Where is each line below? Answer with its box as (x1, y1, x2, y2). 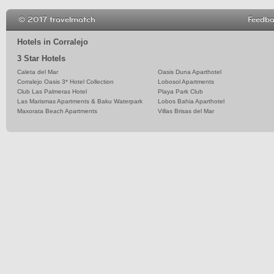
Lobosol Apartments (158, 78, 214, 86)
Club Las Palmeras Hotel (17, 88, 87, 95)
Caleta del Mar (17, 68, 58, 76)
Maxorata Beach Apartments (17, 108, 97, 115)
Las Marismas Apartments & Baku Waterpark (17, 98, 143, 105)
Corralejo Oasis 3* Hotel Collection (17, 78, 114, 86)
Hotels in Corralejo (17, 37, 88, 46)
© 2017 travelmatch (18, 14, 95, 25)
